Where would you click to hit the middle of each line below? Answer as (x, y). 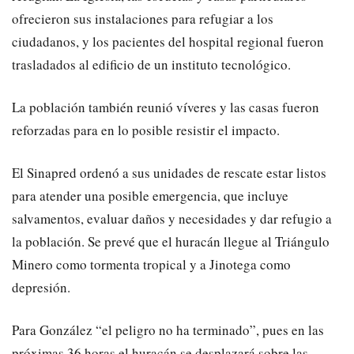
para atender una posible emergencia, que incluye (150, 196)
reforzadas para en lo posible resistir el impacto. (146, 130)
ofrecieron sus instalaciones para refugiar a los (143, 19)
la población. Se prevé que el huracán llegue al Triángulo (171, 242)
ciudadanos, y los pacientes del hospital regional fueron (168, 42)
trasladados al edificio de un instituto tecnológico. (151, 65)
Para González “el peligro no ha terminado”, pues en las (168, 330)
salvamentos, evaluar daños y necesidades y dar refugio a (172, 219)
